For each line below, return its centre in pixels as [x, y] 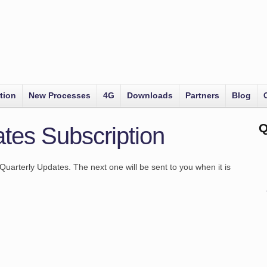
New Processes [60, 95]
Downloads [150, 95]
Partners [202, 95]
